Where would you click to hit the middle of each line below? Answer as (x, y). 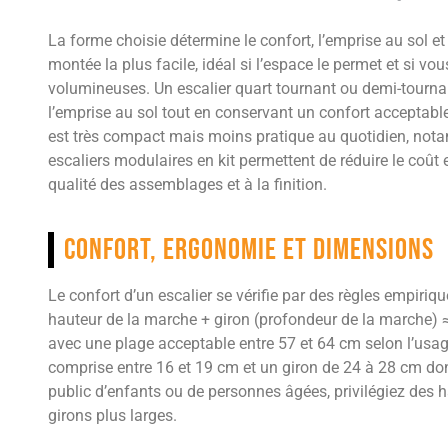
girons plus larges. (112, 416)
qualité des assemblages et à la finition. (187, 185)
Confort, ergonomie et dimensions (249, 250)
